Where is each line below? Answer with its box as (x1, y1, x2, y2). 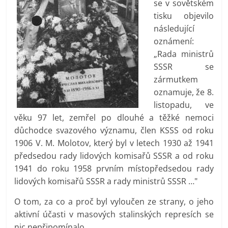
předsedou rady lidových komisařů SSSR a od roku (14, 150, 214, 161)
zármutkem (154, 73, 198, 85)
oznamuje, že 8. (154, 86, 214, 98)
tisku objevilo (154, 10, 214, 21)
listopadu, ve (154, 99, 214, 110)
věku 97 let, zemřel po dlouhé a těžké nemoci (14, 111, 214, 123)
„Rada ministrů (154, 48, 214, 60)
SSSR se (154, 61, 214, 72)
